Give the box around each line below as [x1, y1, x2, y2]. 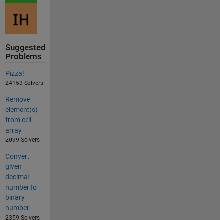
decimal [5, 173, 29, 181]
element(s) [5, 106, 38, 114]
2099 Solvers [5, 137, 40, 144]
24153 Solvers [5, 80, 43, 87]
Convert [5, 152, 29, 161]
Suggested [5, 43, 46, 52]
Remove [5, 95, 30, 104]
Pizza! [5, 69, 24, 78]
